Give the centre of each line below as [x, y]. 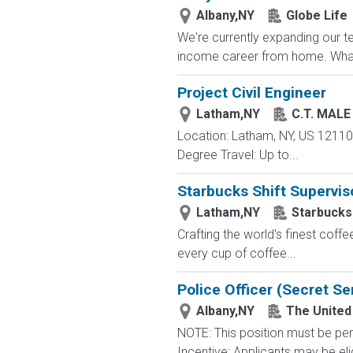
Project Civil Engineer [251, 93]
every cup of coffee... [236, 253]
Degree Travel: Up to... [238, 155]
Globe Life [316, 15]
